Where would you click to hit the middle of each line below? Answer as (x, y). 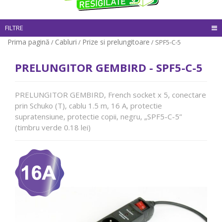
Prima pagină (28, 42)
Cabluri (66, 42)
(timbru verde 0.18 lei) (53, 127)
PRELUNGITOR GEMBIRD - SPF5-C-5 (109, 67)
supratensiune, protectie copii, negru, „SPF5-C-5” (98, 116)
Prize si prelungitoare (116, 42)
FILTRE (14, 28)
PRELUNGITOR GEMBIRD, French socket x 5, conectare (111, 94)
